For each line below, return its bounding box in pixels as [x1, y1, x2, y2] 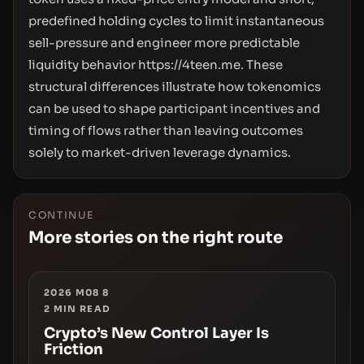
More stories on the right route [28, 227, 283, 248]
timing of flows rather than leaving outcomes [28, 123, 303, 138]
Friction [44, 340, 103, 358]
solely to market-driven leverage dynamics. [28, 145, 291, 160]
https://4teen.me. [138, 57, 244, 72]
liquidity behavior [28, 57, 138, 72]
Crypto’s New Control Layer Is [44, 324, 269, 342]
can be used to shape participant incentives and [28, 101, 320, 116]
